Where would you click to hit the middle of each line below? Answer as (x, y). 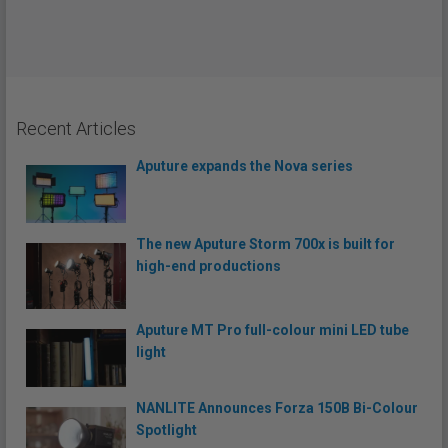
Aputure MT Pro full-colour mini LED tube (272, 330)
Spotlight (166, 429)
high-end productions (208, 265)
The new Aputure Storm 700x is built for (265, 243)
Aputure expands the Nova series (244, 166)
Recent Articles (76, 128)
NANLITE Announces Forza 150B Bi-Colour (277, 407)
